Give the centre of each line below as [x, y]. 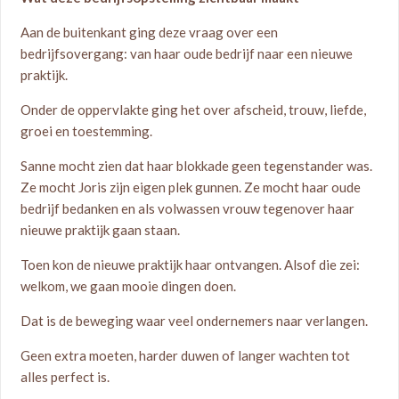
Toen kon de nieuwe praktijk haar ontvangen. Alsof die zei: [191, 265]
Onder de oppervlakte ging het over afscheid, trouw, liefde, [194, 110]
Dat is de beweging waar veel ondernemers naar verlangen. [195, 321]
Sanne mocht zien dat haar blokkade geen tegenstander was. [197, 166]
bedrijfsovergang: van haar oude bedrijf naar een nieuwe [187, 53]
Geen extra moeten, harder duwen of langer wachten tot [186, 355]
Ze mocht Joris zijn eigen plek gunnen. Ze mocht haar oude [191, 187]
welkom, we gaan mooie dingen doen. [129, 286]
